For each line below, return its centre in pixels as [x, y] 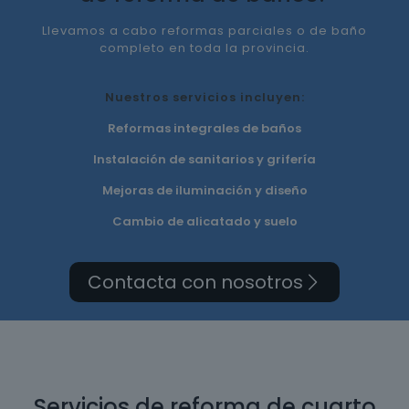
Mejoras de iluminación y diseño [204, 190]
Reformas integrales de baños [204, 128]
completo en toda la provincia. [204, 48]
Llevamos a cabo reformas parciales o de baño [204, 31]
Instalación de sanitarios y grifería [204, 159]
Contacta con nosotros [195, 282]
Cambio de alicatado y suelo [204, 221]
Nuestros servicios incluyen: [204, 97]
